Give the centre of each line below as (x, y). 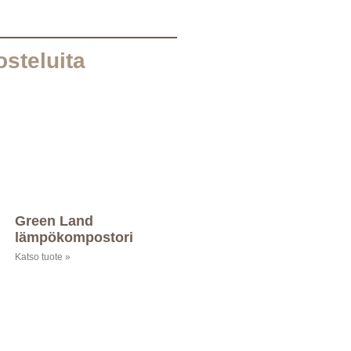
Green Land (54, 221)
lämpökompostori (74, 238)
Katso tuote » (42, 257)
